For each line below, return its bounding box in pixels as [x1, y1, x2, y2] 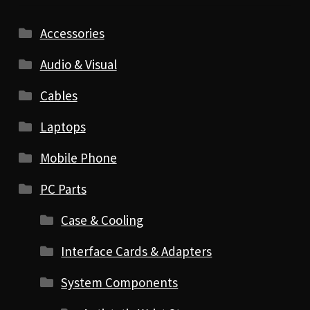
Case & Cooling [61, 212, 144, 229]
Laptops [39, 118, 86, 136]
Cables [39, 87, 77, 104]
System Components [61, 274, 179, 291]
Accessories [39, 25, 104, 42]
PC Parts [39, 181, 86, 198]
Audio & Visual [39, 56, 117, 73]
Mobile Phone [39, 149, 117, 167]
